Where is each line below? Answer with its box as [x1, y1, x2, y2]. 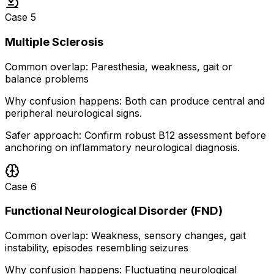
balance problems [5, 72, 89, 85]
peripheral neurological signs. [5, 106, 142, 119]
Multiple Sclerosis [5, 34, 103, 49]
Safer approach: [5, 128, 81, 141]
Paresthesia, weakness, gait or [91, 60, 232, 73]
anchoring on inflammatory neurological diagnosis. [5, 141, 240, 154]
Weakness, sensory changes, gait [91, 229, 246, 242]
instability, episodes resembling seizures [5, 242, 188, 254]
